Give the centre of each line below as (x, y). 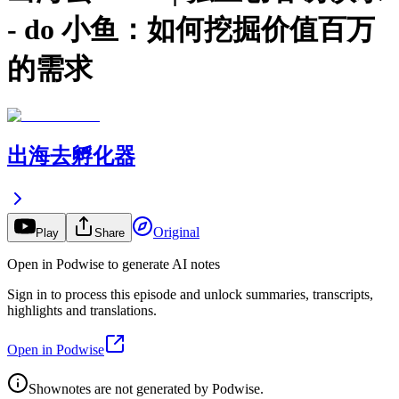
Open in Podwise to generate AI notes (114, 265)
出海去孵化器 (71, 156)
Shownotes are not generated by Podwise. (146, 389)
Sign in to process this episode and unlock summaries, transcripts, (190, 295)
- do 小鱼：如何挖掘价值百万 (191, 29)
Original (176, 232)
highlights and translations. (82, 311)
